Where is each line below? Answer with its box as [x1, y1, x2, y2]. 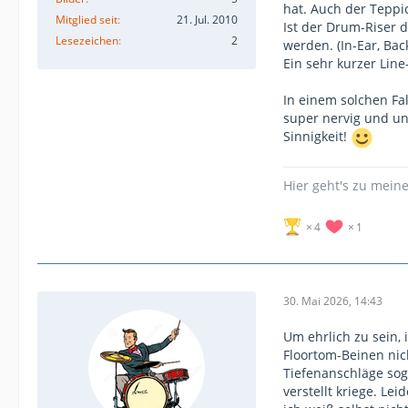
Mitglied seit [56, 12, 117, 27]
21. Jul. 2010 [177, 12, 238, 27]
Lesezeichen [56, 33, 118, 48]
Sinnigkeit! [283, 127, 351, 146]
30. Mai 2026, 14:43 [283, 292, 382, 309]
